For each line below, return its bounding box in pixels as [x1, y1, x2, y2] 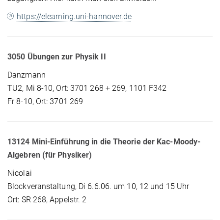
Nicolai [7, 168, 34, 178]
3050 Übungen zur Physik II [7, 52, 106, 62]
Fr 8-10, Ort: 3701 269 [7, 97, 83, 107]
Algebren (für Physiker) [7, 150, 92, 160]
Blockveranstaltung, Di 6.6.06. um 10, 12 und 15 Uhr [7, 182, 192, 192]
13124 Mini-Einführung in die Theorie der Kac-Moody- [7, 137, 201, 147]
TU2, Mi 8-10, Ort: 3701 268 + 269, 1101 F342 [7, 83, 169, 93]
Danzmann [7, 70, 48, 80]
